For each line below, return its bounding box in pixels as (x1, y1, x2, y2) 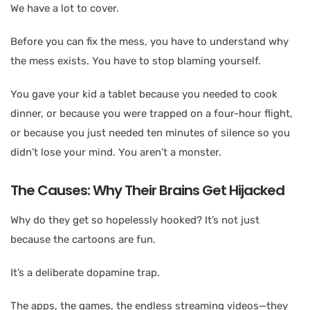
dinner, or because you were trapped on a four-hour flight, (10, 107, 293, 120)
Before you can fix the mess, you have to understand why (10, 35, 289, 48)
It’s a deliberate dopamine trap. (10, 266, 160, 279)
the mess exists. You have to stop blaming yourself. (10, 54, 261, 67)
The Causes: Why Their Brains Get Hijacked (10, 180, 284, 200)
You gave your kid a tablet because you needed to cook (10, 87, 277, 100)
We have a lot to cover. (10, 1, 119, 15)
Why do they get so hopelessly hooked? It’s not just (10, 213, 259, 226)
